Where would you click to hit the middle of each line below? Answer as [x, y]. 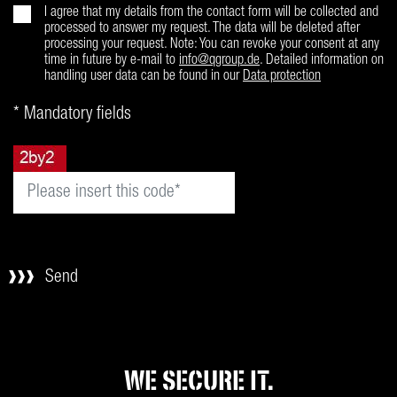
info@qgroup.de [219, 61]
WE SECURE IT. [198, 381]
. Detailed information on [322, 61]
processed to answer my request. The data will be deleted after [202, 29]
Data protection [282, 77]
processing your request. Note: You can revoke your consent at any [212, 45]
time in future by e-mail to [112, 61]
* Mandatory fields [72, 115]
